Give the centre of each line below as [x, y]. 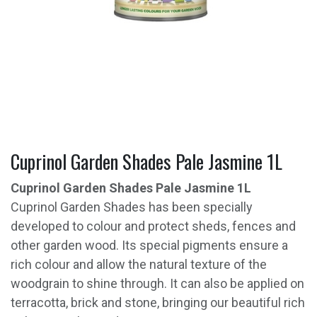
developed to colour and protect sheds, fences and [153, 226]
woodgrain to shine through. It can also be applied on [157, 283]
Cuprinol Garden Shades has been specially [132, 207]
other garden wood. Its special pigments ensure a [149, 245]
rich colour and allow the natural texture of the [139, 264]
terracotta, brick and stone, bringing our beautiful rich [158, 302]
